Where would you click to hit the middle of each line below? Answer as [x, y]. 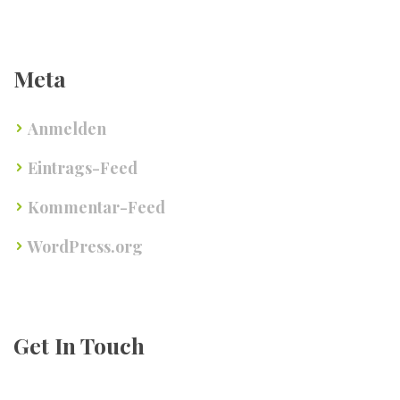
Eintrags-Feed [83, 168]
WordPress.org [85, 247]
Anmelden [67, 129]
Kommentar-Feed [96, 208]
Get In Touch [79, 346]
